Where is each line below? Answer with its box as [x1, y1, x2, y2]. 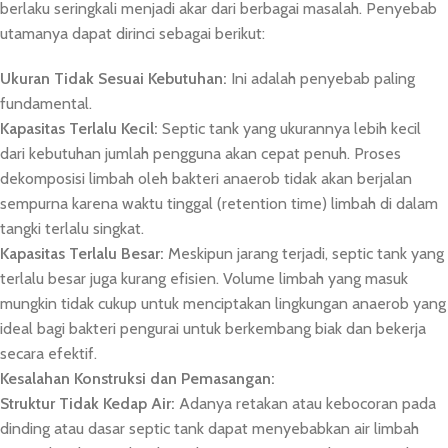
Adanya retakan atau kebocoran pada [175, 394, 436, 414]
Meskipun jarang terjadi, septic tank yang [164, 244, 444, 264]
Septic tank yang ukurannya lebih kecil [158, 119, 421, 139]
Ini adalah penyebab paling [227, 69, 415, 89]
